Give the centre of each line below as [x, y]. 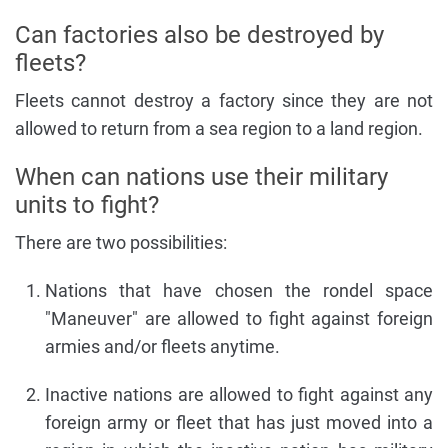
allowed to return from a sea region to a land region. [219, 128]
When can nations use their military [201, 176]
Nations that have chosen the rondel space [239, 290]
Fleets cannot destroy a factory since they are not [224, 100]
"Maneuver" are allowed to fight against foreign [239, 318]
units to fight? [87, 204]
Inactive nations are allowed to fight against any [239, 394]
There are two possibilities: [121, 242]
